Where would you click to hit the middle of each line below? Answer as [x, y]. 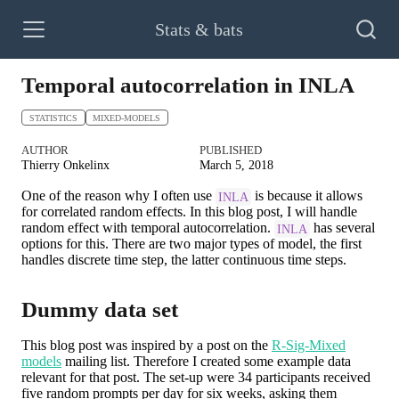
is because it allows [306, 196]
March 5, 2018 [236, 164]
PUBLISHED [231, 150]
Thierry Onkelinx [65, 164]
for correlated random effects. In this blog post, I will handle [189, 212]
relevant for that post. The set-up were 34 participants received [196, 378]
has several [342, 228]
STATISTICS [53, 118]
